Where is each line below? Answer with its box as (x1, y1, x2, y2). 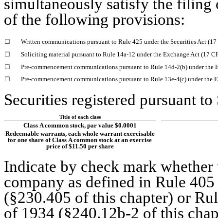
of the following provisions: (4, 11, 185, 29)
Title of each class (59, 114, 101, 120)
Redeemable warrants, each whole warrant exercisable (5, 129, 155, 137)
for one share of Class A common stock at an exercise (8, 136, 152, 144)
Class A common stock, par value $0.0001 (23, 121, 137, 129)
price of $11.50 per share (46, 142, 114, 150)
